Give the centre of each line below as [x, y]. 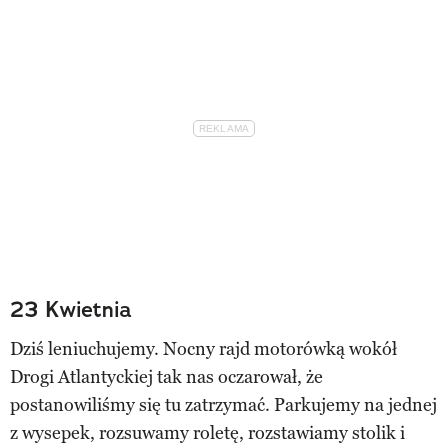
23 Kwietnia [71, 309]
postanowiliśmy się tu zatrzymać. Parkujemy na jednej [223, 404]
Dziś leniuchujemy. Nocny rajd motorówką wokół [203, 348]
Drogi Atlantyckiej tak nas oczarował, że [166, 376]
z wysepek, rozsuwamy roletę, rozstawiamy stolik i [207, 432]
